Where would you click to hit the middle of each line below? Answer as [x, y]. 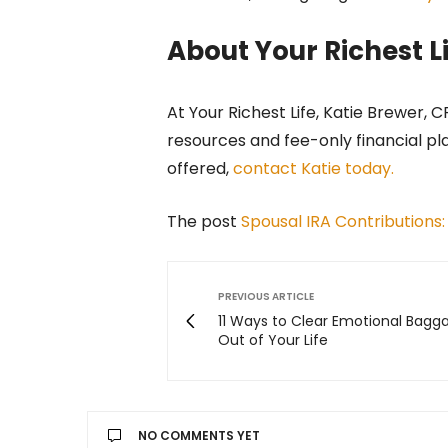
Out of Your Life [273, 340]
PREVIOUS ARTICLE [266, 297]
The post [204, 222]
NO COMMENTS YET [199, 436]
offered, [200, 169]
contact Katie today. [313, 169]
